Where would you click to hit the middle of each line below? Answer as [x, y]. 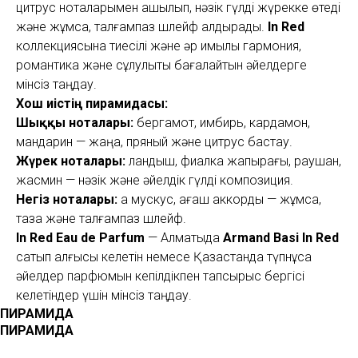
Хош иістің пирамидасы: [92, 104]
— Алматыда [184, 238]
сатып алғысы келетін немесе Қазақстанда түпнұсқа [164, 257]
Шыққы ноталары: [75, 123]
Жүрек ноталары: [71, 161]
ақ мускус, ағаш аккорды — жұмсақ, [219, 200]
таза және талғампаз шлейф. [101, 219]
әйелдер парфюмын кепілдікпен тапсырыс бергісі [160, 276]
